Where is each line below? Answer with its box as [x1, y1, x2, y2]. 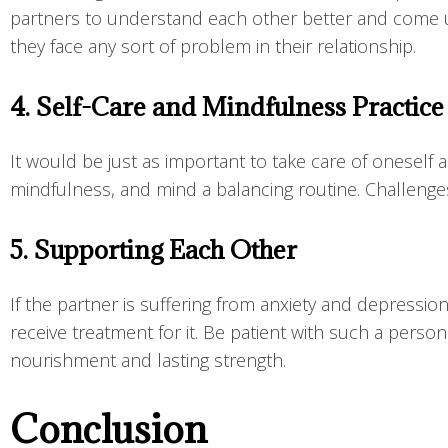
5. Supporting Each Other [10, 233, 303, 266]
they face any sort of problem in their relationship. [10, 34, 421, 58]
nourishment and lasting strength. [10, 348, 291, 372]
